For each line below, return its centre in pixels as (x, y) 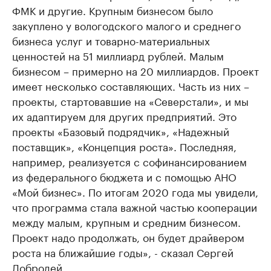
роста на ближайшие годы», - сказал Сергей (123, 251)
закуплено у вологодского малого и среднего (126, 24)
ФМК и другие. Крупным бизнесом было (113, 9)
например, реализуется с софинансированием (129, 161)
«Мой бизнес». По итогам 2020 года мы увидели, (135, 191)
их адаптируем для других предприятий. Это (124, 115)
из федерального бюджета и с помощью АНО (124, 176)
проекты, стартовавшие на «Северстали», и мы (130, 100)
